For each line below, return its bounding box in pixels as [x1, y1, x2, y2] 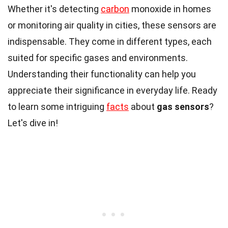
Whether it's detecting [8, 3, 101, 14]
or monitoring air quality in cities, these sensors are [8, 19, 216, 31]
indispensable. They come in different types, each [8, 36, 212, 47]
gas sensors [157, 101, 209, 112]
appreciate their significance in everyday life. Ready [8, 84, 217, 96]
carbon [101, 3, 129, 14]
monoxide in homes [129, 3, 211, 14]
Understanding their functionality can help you [8, 68, 196, 79]
